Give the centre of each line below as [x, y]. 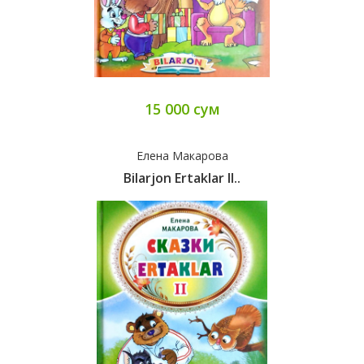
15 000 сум [182, 109]
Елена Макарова [182, 156]
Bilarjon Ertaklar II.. [182, 178]
